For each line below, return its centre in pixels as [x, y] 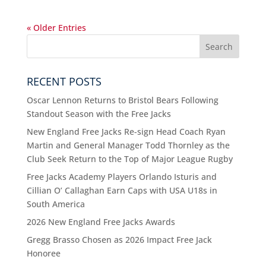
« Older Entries [56, 28]
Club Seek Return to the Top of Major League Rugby [129, 159]
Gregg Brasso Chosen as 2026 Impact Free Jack [119, 240]
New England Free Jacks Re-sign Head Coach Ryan [126, 132]
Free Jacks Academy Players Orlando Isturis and [121, 177]
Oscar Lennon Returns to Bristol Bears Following [122, 100]
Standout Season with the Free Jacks [99, 114]
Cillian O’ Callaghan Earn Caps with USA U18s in [122, 191]
